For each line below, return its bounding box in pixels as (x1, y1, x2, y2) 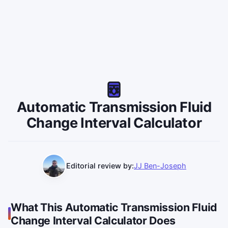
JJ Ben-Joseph (134, 161, 186, 170)
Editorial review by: (66, 161, 134, 170)
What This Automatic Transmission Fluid (11, 200, 217, 214)
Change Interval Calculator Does (11, 213, 176, 227)
